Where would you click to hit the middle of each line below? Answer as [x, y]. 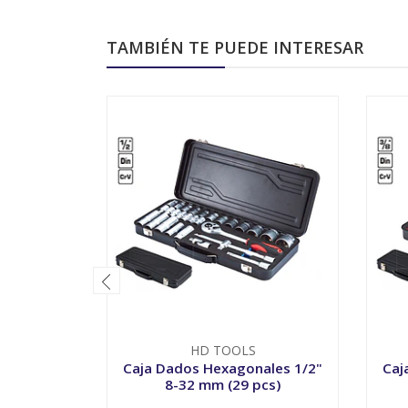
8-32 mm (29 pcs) [223, 384]
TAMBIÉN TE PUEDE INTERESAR [235, 47]
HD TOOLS [223, 350]
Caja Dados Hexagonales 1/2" [223, 367]
